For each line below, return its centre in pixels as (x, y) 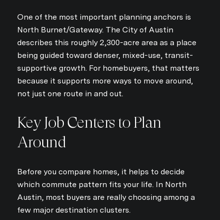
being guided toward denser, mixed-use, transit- (105, 55)
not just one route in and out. (70, 93)
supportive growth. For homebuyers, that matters (108, 68)
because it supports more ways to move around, (105, 81)
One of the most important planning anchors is (104, 17)
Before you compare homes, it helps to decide (101, 171)
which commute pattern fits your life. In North (102, 184)
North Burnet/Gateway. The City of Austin (95, 29)
